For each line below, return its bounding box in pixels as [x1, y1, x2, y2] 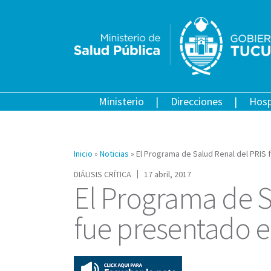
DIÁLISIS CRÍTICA [74, 168, 131, 180]
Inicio [74, 148, 93, 159]
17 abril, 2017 [144, 168, 191, 180]
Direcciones [170, 94, 223, 108]
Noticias [100, 148, 129, 159]
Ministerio [98, 94, 144, 108]
